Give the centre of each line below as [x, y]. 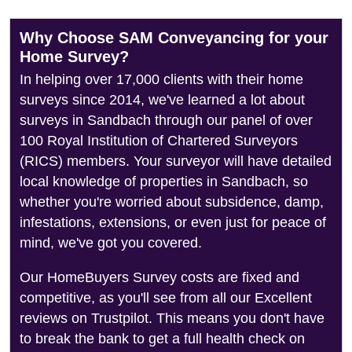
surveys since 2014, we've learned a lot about [162, 100]
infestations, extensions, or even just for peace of [173, 222]
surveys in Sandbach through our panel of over [166, 120]
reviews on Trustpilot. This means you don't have [172, 318]
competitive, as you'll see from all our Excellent [166, 298]
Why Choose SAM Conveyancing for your [174, 38]
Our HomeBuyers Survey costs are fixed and [159, 277]
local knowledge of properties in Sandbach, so [164, 181]
